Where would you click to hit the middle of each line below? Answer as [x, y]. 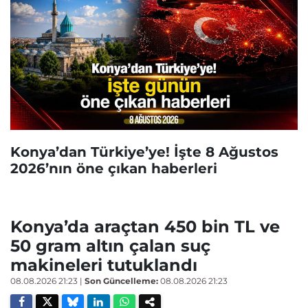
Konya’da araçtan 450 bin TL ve [145, 226]
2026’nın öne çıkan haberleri [114, 168]
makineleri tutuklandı [104, 265]
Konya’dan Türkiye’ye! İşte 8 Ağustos [144, 152]
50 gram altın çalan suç [110, 245]
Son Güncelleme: [121, 280]
